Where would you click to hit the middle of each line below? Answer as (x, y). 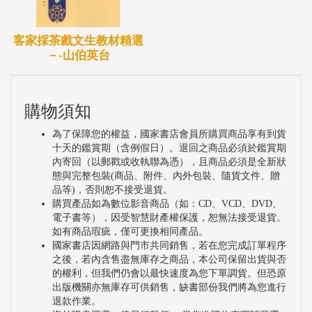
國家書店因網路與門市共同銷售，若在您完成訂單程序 (169, 245)
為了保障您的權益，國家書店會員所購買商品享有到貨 (169, 134)
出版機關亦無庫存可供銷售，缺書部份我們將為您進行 (169, 287)
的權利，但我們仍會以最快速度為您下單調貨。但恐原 (169, 273)
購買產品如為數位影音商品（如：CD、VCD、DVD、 (167, 203)
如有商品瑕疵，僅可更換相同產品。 (130, 231)
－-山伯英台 (78, 55)
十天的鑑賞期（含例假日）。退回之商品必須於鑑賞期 (169, 148)
